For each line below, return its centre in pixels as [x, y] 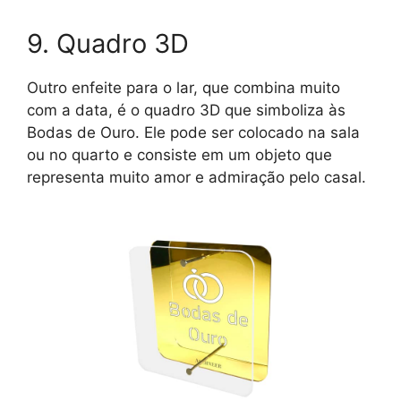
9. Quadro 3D [108, 43]
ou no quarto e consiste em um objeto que [179, 154]
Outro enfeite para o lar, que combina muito [183, 87]
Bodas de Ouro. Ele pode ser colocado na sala [193, 132]
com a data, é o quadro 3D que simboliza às [186, 110]
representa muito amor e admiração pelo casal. [196, 177]
